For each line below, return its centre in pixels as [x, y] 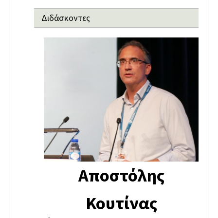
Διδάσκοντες [66, 18]
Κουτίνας [121, 203]
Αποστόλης [121, 175]
